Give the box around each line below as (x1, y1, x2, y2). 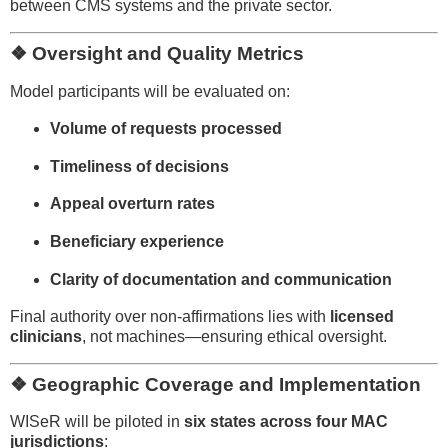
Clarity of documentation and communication (49, 271, 392, 289)
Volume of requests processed (49, 119, 282, 137)
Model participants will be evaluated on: (10, 82, 290, 100)
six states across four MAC (184, 413, 388, 431)
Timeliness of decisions (49, 157, 229, 175)
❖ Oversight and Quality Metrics (10, 43, 304, 65)
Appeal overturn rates (49, 195, 215, 213)
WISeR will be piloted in (10, 413, 184, 431)
